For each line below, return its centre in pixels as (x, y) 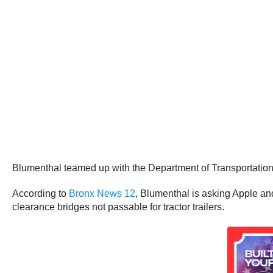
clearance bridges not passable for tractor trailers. (119, 207)
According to (41, 193)
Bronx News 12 (102, 193)
